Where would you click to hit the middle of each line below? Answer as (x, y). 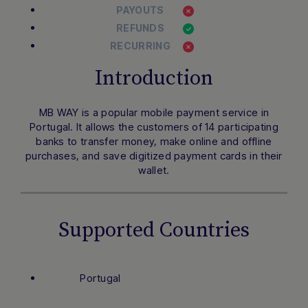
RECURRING (140, 46)
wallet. (154, 170)
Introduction (154, 79)
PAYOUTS (140, 10)
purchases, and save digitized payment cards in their (154, 156)
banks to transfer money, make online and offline (154, 142)
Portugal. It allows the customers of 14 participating (154, 127)
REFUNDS (140, 28)
